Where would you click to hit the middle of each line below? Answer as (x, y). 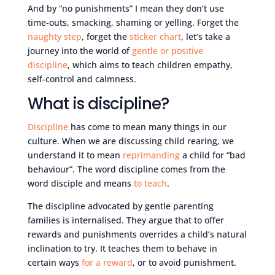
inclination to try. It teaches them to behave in (122, 248)
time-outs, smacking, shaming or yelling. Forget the (133, 22)
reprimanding (151, 155)
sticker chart (155, 36)
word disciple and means (80, 183)
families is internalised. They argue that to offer (126, 220)
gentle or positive (167, 50)
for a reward (107, 262)
